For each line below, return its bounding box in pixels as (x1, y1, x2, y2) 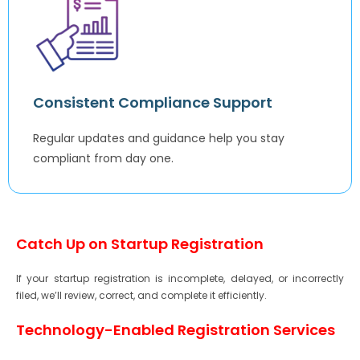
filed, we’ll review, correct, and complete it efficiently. (16, 288, 267, 303)
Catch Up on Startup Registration (16, 234, 264, 255)
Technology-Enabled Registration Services (16, 320, 335, 341)
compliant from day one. (33, 150, 174, 167)
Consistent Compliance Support (33, 92, 272, 113)
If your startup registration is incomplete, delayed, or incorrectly (16, 272, 344, 286)
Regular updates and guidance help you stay (33, 130, 284, 147)
